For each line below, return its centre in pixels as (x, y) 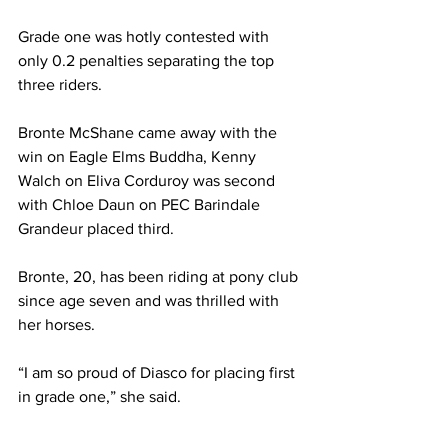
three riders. (60, 85)
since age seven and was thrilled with (150, 301)
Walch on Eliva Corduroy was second (148, 181)
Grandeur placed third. (98, 229)
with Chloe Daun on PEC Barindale (141, 205)
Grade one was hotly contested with (145, 37)
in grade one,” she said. (99, 397)
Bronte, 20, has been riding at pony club (160, 277)
